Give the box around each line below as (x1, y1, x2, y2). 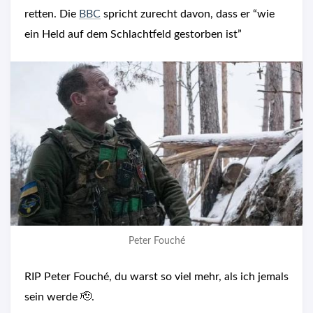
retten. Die (24, 8, 79, 20)
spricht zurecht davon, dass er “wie (101, 8, 275, 20)
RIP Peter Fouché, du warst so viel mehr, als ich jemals (24, 271, 289, 283)
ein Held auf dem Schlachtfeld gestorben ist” (24, 29, 242, 40)
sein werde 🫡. (24, 291, 94, 303)
